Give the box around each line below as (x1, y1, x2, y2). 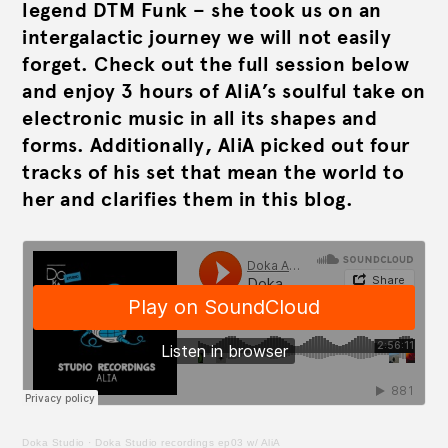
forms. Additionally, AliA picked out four (22, 133, 410, 158)
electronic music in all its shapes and (22, 106, 377, 131)
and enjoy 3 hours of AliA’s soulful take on (22, 79, 426, 104)
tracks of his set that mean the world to (22, 160, 404, 185)
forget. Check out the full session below (22, 52, 409, 77)
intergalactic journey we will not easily (22, 25, 391, 50)
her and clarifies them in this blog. (22, 187, 353, 212)
